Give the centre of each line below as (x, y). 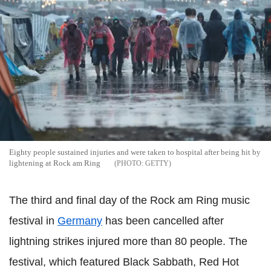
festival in (33, 220)
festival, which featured (64, 262)
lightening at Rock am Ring (55, 163)
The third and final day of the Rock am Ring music (129, 200)
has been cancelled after (163, 220)
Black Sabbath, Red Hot (179, 262)
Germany (80, 220)
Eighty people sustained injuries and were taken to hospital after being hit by (135, 152)
